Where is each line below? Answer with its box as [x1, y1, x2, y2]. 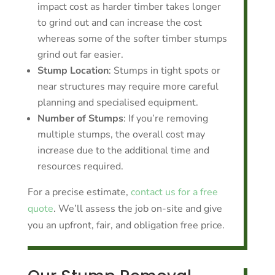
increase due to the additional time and [37, 144, 209, 157]
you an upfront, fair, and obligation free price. [27, 219, 225, 232]
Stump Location [37, 64, 109, 77]
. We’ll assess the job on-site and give [53, 202, 222, 215]
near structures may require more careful [37, 80, 219, 93]
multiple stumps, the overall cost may [37, 128, 205, 141]
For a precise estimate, [27, 185, 131, 199]
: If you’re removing [123, 112, 208, 125]
